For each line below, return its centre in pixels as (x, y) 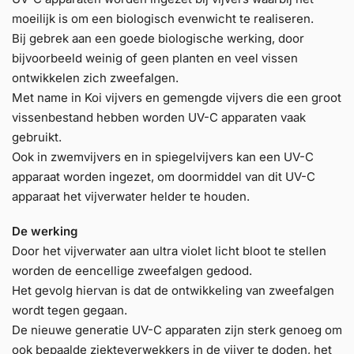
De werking (45, 231)
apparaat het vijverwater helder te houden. (131, 197)
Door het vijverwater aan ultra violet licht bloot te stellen (169, 250)
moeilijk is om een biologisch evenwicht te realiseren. (163, 19)
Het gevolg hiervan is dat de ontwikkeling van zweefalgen (173, 290)
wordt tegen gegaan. (70, 310)
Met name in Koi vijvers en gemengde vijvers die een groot (177, 98)
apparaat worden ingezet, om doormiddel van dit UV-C (164, 177)
